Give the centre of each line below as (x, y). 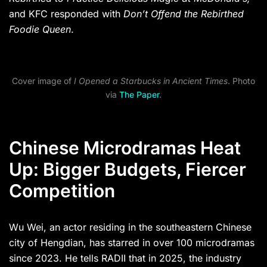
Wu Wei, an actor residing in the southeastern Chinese (130, 227)
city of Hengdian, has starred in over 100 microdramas (132, 243)
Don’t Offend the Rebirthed (184, 14)
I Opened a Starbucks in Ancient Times (151, 81)
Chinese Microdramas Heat (125, 148)
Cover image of (43, 81)
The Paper (139, 95)
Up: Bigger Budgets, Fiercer (128, 170)
